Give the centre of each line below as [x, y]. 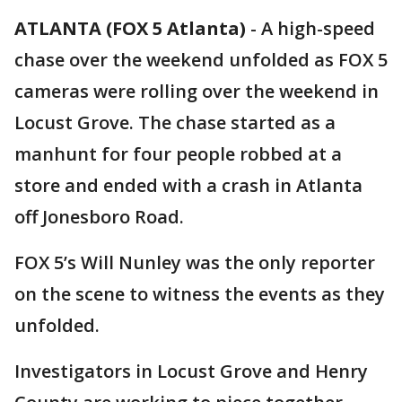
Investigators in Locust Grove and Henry [191, 371]
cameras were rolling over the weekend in [197, 91]
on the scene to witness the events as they [200, 294]
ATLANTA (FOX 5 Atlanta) [130, 28]
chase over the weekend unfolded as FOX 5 [201, 60]
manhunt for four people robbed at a [178, 154]
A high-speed [318, 28]
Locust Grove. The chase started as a [175, 122]
